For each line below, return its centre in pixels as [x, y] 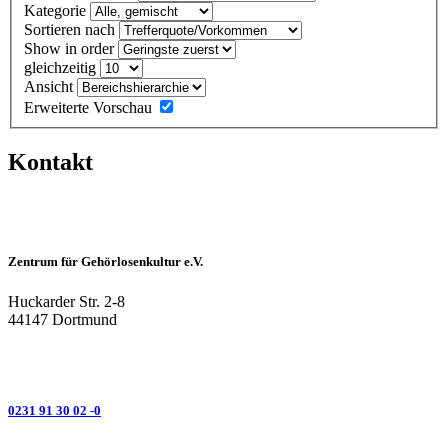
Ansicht [50, 87]
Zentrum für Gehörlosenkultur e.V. [105, 262]
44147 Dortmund [62, 319]
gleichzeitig [62, 68]
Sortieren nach [71, 30]
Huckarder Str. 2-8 [66, 301]
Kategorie [57, 11]
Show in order [71, 49]
